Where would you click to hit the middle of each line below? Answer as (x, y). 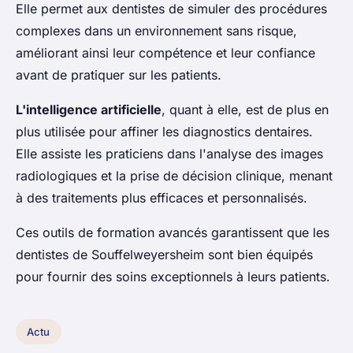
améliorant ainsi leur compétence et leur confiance (165, 53)
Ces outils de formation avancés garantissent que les (173, 233)
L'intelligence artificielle (89, 110)
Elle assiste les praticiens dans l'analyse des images (169, 154)
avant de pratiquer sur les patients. (119, 75)
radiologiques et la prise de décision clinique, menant (174, 176)
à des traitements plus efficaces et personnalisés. (162, 198)
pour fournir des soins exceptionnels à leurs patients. (173, 277)
